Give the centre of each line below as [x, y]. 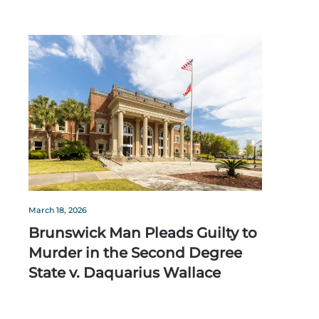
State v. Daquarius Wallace [125, 273]
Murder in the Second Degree [135, 253]
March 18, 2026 [58, 210]
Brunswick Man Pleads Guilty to [143, 233]
